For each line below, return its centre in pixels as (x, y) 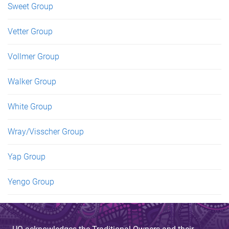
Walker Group (32, 81)
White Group (30, 106)
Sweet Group (30, 6)
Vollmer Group (33, 56)
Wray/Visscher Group (46, 131)
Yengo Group (31, 181)
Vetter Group (30, 31)
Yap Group (27, 156)
